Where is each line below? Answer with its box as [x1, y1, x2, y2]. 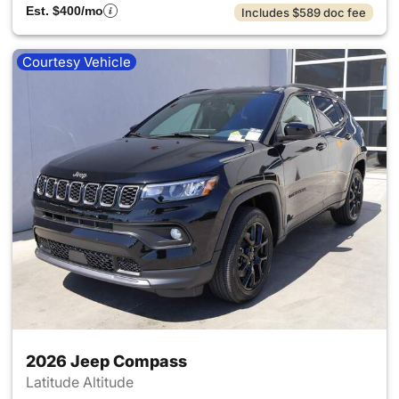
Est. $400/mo [26, 4, 103, 18]
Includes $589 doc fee [241, 5, 366, 20]
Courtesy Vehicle [22, 53, 131, 70]
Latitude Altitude [26, 373, 137, 391]
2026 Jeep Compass [26, 352, 187, 370]
